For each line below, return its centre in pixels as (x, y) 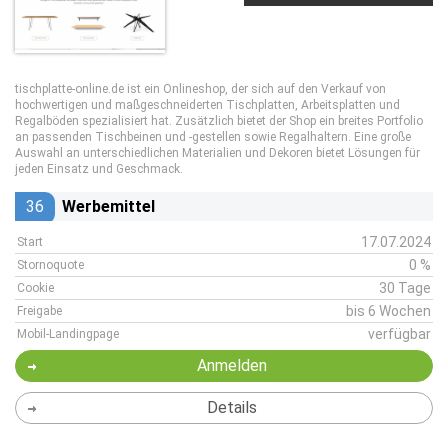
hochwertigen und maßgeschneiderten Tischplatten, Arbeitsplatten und (207, 105)
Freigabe (39, 311)
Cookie (35, 288)
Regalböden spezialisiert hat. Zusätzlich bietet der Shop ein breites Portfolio (219, 121)
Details (231, 407)
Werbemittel (108, 206)
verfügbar (399, 334)
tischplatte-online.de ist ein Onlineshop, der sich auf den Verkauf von (200, 89)
